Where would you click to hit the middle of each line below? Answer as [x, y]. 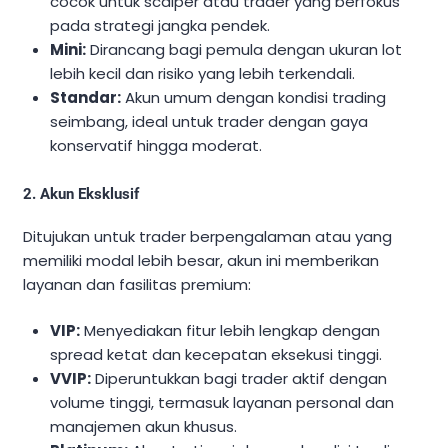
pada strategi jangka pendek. [160, 25]
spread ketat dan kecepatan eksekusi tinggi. [216, 355]
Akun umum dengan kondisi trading [254, 97]
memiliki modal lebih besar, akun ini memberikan [201, 260]
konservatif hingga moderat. [156, 145]
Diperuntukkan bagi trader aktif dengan [239, 379]
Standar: [86, 97]
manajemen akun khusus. [144, 427]
